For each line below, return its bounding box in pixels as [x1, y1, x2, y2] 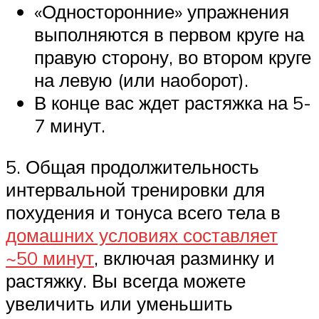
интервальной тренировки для [6, 177, 265, 201]
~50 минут [6, 246, 94, 269]
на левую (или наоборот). [34, 68, 249, 92]
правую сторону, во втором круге [34, 46, 311, 69]
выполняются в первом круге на [34, 23, 304, 46]
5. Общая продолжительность [6, 155, 259, 178]
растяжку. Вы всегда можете [6, 268, 246, 292]
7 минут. [34, 114, 105, 137]
